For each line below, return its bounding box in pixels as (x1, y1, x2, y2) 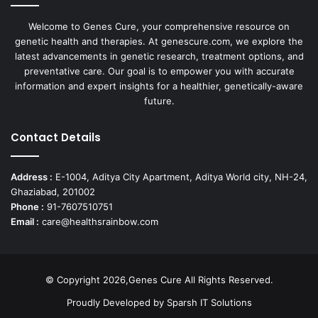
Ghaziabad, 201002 (11, 186, 95, 198)
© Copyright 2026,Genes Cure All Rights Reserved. (45, 274, 273, 286)
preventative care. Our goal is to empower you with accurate (23, 65, 295, 77)
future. (143, 95, 175, 107)
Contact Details (11, 130, 101, 146)
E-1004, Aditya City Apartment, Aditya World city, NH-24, (53, 171, 307, 183)
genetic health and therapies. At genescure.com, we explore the (15, 35, 303, 48)
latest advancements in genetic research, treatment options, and (14, 50, 304, 62)
